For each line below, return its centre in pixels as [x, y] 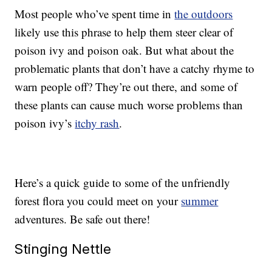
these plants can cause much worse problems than [129, 105]
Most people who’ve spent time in [95, 14]
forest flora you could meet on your [98, 201]
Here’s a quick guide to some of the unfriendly [123, 183]
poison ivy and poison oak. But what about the [124, 50]
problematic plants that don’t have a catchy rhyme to [135, 69]
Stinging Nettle [63, 249]
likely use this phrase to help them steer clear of [124, 32]
